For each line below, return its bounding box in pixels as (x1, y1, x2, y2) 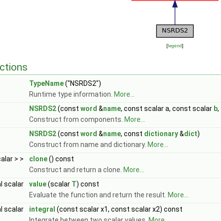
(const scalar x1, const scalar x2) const (55, 205, 183, 213)
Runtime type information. (29, 90, 114, 98)
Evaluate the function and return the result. (29, 191, 168, 199)
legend (167, 43, 182, 48)
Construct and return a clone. (29, 166, 123, 174)
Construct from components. (29, 115, 124, 123)
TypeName (29, 79, 64, 87)
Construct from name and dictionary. (29, 141, 147, 148)
